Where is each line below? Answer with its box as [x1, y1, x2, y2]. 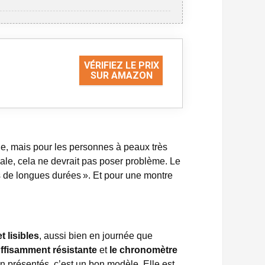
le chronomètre [109, 245, 177, 255]
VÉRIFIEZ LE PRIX [83, 60, 159, 71]
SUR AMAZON [90, 70, 153, 81]
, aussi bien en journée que [39, 231, 153, 241]
